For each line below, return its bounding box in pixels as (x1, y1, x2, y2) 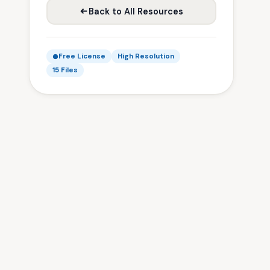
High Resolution (118, 52, 174, 61)
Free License (58, 52, 105, 61)
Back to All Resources (89, 5, 183, 17)
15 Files (52, 66, 78, 75)
